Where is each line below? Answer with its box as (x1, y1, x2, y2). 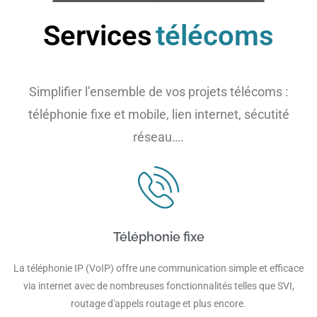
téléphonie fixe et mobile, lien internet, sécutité (28, 106, 289, 122)
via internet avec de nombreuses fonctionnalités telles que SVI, (23, 279, 294, 292)
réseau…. (133, 129, 184, 144)
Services (43, 18, 152, 52)
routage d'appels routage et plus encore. (71, 297, 246, 309)
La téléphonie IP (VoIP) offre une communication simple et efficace (13, 262, 304, 274)
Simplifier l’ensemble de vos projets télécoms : (29, 83, 288, 99)
